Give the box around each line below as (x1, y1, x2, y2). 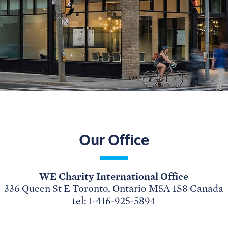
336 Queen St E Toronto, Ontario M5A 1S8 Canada (4, 183, 224, 194)
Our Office (79, 129, 149, 150)
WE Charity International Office (39, 170, 189, 182)
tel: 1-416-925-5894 (72, 195, 156, 207)
